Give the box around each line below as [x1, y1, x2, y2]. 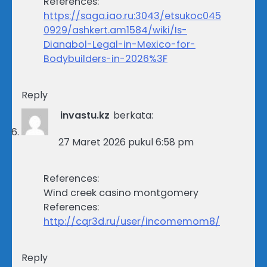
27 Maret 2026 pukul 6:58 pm [58, 135, 194, 150]
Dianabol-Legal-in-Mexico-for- [44, 38, 195, 52]
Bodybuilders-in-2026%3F [44, 52, 167, 66]
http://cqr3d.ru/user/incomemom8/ [44, 215, 220, 229]
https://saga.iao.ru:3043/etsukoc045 [44, 9, 221, 23]
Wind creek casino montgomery [44, 186, 198, 200]
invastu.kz [60, 108, 110, 123]
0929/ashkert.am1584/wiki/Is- [44, 23, 187, 38]
